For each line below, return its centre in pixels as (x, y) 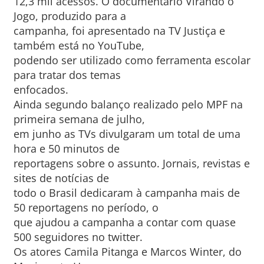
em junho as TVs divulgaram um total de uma (127, 134)
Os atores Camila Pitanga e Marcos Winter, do (127, 252)
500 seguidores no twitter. (78, 237)
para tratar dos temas (67, 75)
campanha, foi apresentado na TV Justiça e (119, 31)
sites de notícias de (61, 178)
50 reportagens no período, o (86, 207)
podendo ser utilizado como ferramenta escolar (132, 60)
